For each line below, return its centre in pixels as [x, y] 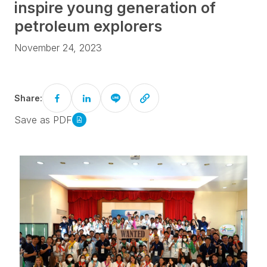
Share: [28, 98]
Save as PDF [43, 120]
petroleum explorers [88, 26]
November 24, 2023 [58, 48]
